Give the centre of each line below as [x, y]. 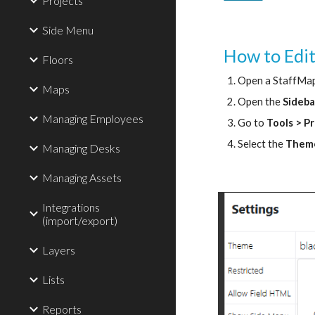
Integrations [71, 207]
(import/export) [80, 220]
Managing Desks [81, 148]
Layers [59, 250]
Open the [261, 102]
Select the [262, 144]
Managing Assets [82, 178]
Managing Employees [93, 118]
